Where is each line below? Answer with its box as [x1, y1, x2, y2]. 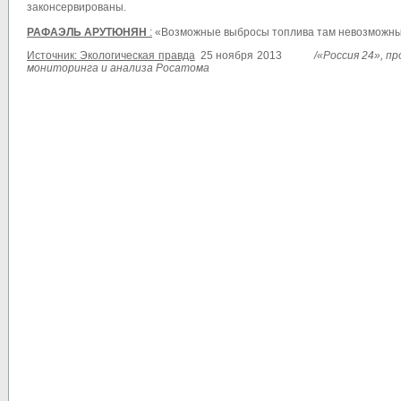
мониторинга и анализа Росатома [27, 62, 209, 75]
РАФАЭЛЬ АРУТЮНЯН [27, 26, 147, 39]
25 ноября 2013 [200, 49, 314, 63]
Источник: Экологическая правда [27, 49, 195, 63]
